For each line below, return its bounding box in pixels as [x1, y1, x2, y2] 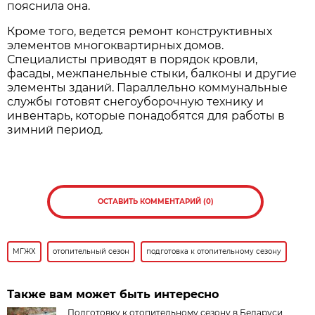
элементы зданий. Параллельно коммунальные [7, 80, 288, 94]
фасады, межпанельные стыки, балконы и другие [7, 66, 297, 80]
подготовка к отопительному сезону [146, 246, 282, 256]
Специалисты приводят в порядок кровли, [7, 52, 258, 66]
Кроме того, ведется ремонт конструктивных [7, 24, 273, 38]
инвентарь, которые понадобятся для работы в [7, 108, 285, 122]
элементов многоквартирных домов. [7, 38, 224, 52]
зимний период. [7, 122, 103, 136]
